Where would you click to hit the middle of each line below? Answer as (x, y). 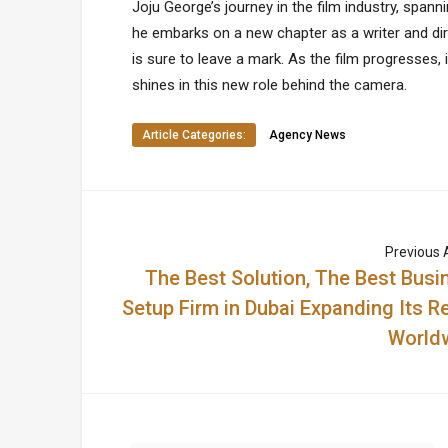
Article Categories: (194, 135)
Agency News (307, 135)
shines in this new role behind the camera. (269, 85)
